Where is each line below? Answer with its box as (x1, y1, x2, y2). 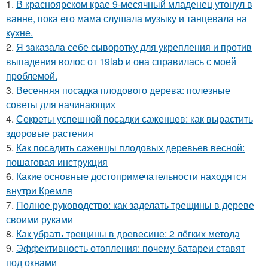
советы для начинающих (6, 98, 115, 111)
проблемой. (6, 69, 57, 83)
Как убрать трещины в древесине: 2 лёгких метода (16, 227, 240, 240)
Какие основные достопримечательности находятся (16, 169, 246, 183)
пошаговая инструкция (6, 155, 108, 169)
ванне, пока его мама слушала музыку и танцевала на (6, 11, 247, 25)
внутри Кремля (6, 184, 72, 197)
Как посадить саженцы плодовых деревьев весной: (16, 141, 245, 154)
